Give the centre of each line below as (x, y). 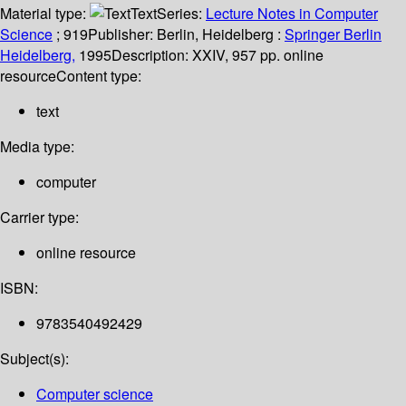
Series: (181, 14)
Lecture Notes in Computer (292, 14)
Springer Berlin (333, 34)
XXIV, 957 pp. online (258, 55)
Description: (152, 55)
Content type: (99, 76)
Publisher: (122, 34)
